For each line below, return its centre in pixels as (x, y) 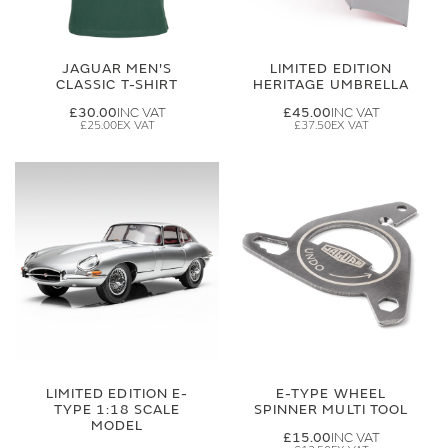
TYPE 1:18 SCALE (117, 409)
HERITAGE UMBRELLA (331, 84)
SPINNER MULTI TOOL (331, 409)
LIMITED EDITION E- (117, 393)
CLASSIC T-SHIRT (117, 84)
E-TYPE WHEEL (331, 393)
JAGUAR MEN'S (117, 68)
